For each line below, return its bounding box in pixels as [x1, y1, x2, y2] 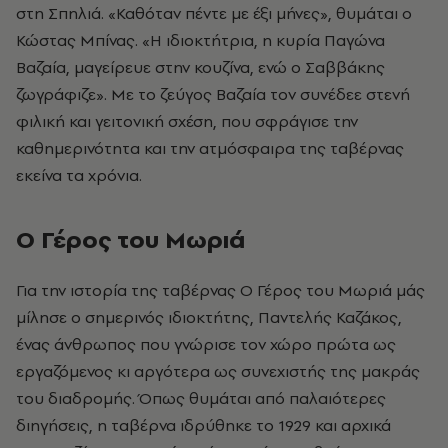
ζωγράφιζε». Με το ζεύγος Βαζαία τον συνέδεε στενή [16, 83, 410, 106]
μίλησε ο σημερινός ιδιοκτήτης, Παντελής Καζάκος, [16, 306, 402, 329]
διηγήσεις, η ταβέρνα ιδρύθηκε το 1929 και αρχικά [16, 414, 391, 437]
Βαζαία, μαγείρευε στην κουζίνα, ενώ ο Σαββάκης [16, 56, 385, 79]
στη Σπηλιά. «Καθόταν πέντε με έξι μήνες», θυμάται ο [16, 2, 412, 25]
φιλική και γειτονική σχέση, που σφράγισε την [16, 110, 358, 133]
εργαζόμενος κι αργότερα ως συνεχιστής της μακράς [16, 360, 420, 383]
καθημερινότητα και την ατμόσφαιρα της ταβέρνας [16, 137, 404, 160]
